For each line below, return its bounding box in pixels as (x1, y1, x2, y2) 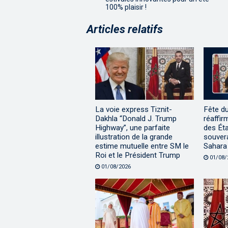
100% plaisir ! (105, 3, 147, 11)
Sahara (203, 141, 227, 151)
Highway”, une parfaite (95, 123, 170, 132)
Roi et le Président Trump (95, 150, 180, 160)
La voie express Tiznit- (95, 104, 172, 114)
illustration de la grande (95, 132, 173, 141)
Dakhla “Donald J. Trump (95, 113, 177, 123)
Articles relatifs (87, 22, 163, 36)
